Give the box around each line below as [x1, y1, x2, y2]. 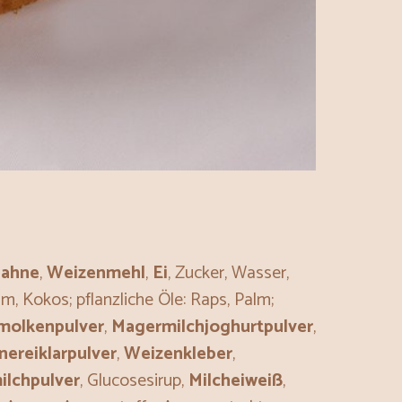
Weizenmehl [47, 258, 145, 289]
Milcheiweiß [188, 366, 283, 397]
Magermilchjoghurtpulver [111, 312, 313, 343]
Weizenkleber [124, 339, 232, 370]
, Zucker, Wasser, [168, 258, 289, 289]
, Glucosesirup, [80, 366, 188, 397]
